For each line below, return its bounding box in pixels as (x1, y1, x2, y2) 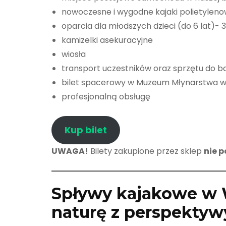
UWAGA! (51, 145, 88, 157)
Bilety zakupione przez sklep (88, 145, 204, 157)
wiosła (62, 48, 86, 60)
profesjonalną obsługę (62, 90, 150, 102)
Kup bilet (64, 123, 107, 136)
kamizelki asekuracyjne (62, 34, 153, 46)
